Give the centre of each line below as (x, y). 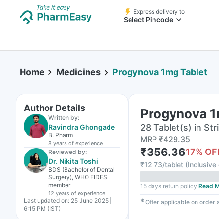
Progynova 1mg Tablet (160, 72)
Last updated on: (47, 201)
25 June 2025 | (91, 201)
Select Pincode (148, 19)
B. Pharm (61, 135)
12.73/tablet (164, 164)
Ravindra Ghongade (82, 127)
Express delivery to (159, 11)
